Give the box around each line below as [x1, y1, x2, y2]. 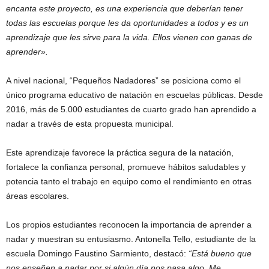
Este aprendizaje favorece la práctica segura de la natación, [6, 148, 234, 158]
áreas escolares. [6, 191, 69, 201]
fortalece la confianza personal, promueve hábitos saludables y [6, 162, 246, 172]
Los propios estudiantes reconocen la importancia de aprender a [6, 220, 252, 230]
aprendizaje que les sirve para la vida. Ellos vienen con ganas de [6, 32, 252, 43]
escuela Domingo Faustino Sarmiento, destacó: [6, 249, 189, 259]
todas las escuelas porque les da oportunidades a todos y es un [6, 18, 249, 28]
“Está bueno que [189, 249, 252, 259]
